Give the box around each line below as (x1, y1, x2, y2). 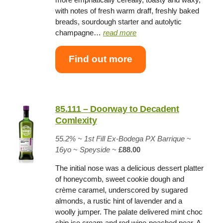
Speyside (80, 145, 111, 154)
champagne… (55, 28, 104, 37)
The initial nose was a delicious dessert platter (55, 163, 204, 172)
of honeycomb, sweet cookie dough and (55, 174, 185, 183)
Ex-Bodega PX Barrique (107, 134, 187, 143)
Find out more (69, 54, 133, 65)
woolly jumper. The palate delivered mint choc (55, 207, 203, 216)
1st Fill (84, 134, 108, 143)
